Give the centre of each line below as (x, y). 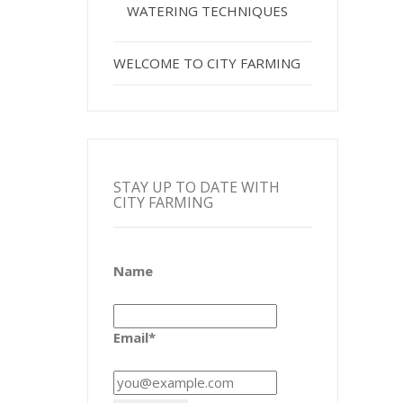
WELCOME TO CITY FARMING (207, 63)
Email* (135, 338)
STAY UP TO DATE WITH (197, 188)
